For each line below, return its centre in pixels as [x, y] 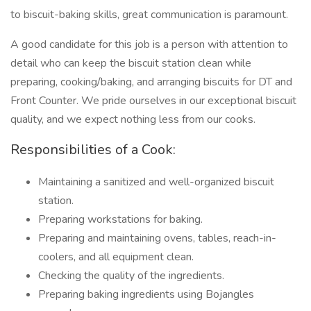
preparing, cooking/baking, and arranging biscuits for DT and [151, 82]
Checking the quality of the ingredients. [131, 276]
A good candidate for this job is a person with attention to [149, 44]
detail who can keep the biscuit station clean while [131, 63]
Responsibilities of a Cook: [93, 150]
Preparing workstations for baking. [120, 219]
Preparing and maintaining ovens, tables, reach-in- [157, 238]
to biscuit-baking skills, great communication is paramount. [149, 15]
